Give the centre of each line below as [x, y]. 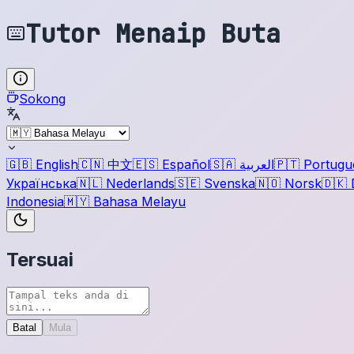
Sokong [42, 98]
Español [186, 164]
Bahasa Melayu [139, 201]
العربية [257, 164]
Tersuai [40, 259]
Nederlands [140, 183]
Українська [41, 183]
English [57, 164]
